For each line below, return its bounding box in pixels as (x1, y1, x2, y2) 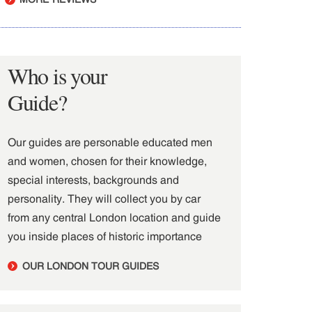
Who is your (8, 61, 107, 91)
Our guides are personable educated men (8, 136, 212, 148)
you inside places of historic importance (8, 230, 202, 242)
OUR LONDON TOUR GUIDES (19, 260, 159, 272)
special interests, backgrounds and (8, 173, 179, 186)
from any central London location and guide (8, 211, 221, 224)
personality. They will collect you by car (8, 192, 201, 205)
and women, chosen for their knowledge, (8, 155, 207, 167)
